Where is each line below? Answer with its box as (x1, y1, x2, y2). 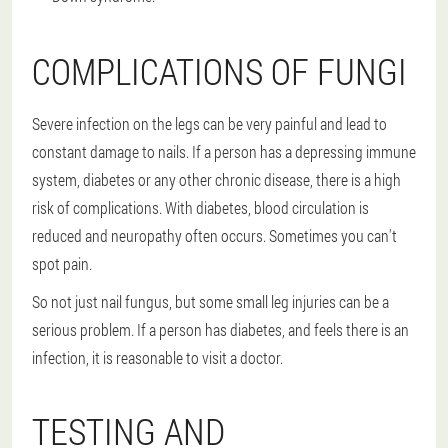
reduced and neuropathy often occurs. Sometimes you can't (32, 225, 397, 246)
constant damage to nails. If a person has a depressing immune (32, 141, 416, 162)
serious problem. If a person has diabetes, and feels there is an (32, 319, 409, 340)
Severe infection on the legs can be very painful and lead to (32, 113, 387, 134)
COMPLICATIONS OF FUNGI (32, 47, 407, 95)
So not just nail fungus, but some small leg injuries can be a (32, 291, 389, 312)
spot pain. (32, 253, 92, 274)
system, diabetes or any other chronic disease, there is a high (32, 169, 401, 190)
